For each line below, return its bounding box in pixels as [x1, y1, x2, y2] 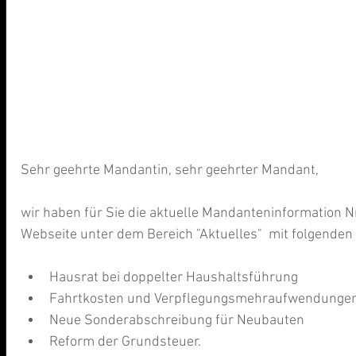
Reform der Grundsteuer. [49, 334, 204, 351]
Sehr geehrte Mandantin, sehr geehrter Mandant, [21, 162, 319, 180]
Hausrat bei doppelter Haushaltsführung [49, 269, 304, 287]
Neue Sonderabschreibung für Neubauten [49, 312, 311, 330]
